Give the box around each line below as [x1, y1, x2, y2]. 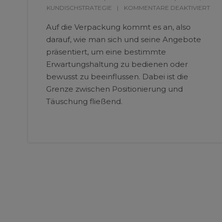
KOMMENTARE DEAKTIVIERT [123, 3, 210, 11]
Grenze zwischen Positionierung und [46, 84, 183, 94]
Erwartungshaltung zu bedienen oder [46, 59, 188, 69]
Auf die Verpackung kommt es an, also [46, 22, 191, 32]
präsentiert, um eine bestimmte [46, 47, 166, 56]
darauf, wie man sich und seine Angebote [46, 34, 201, 44]
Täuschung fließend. [46, 96, 122, 106]
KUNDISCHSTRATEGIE [46, 3, 112, 11]
